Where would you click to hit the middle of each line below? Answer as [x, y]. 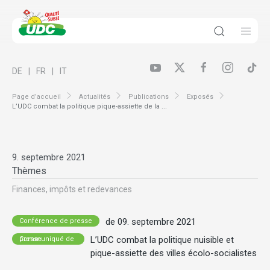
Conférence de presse [56, 221]
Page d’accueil [36, 96]
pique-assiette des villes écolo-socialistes [174, 253]
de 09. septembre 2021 [151, 222]
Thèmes [29, 171]
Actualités [95, 96]
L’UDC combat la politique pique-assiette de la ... [89, 107]
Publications [149, 96]
